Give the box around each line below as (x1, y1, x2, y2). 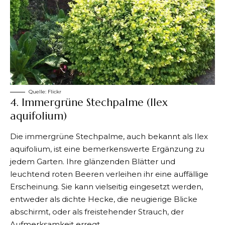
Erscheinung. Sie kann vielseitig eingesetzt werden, (10, 181, 203, 191)
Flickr (48, 88, 61, 95)
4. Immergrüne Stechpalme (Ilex (10, 96, 168, 109)
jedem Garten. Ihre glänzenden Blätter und (10, 156, 175, 166)
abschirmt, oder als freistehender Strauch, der (10, 206, 184, 216)
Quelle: (29, 88, 48, 95)
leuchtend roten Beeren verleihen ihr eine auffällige (10, 169, 208, 179)
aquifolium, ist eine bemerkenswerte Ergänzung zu (10, 144, 204, 154)
